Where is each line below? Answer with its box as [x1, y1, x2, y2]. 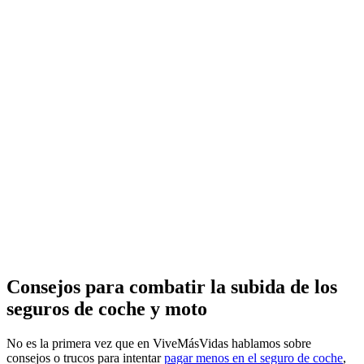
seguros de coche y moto [6, 297, 207, 319]
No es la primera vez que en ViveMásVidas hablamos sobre [6, 336, 311, 350]
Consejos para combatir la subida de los [6, 275, 337, 297]
